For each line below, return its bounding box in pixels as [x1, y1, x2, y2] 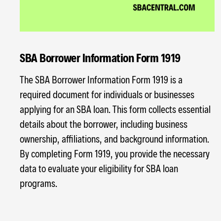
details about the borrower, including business [20, 117, 187, 130]
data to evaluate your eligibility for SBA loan [20, 162, 178, 174]
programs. [20, 177, 57, 189]
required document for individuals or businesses [20, 88, 194, 100]
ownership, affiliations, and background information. [20, 132, 209, 145]
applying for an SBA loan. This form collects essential [20, 103, 211, 115]
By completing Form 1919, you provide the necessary [20, 147, 210, 159]
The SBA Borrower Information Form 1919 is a [20, 73, 183, 85]
